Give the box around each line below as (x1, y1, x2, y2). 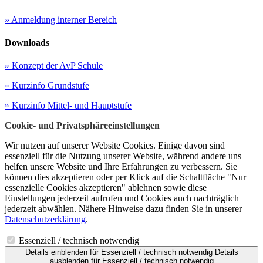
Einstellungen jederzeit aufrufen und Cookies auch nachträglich (5, 193, 239, 204)
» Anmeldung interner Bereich (5, 14, 117, 25)
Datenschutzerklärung (5, 214, 86, 225)
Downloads (5, 38, 49, 48)
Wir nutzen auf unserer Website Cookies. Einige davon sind (5, 140, 225, 151)
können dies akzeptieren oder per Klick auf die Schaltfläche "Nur (5, 172, 246, 183)
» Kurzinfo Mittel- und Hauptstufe (5, 100, 131, 111)
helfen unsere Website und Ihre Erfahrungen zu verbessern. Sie (5, 161, 237, 172)
